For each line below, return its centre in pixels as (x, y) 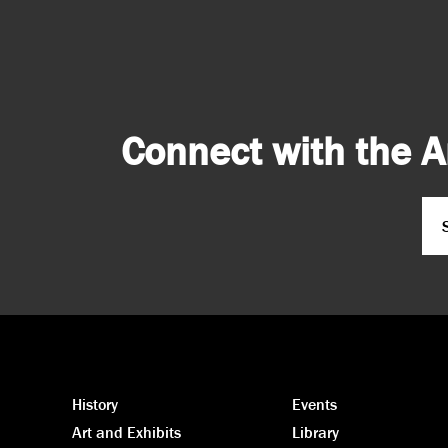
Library (315, 431)
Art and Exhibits (126, 431)
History (95, 403)
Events (314, 403)
